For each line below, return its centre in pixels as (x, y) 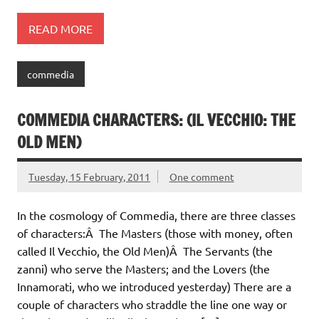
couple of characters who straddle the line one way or (152, 304)
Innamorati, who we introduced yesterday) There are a (154, 287)
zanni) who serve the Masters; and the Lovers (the (143, 269)
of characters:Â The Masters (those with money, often (155, 233)
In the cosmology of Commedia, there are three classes (156, 215)
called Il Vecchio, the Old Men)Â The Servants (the (145, 251)
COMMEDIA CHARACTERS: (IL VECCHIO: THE (156, 120)
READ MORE (61, 28)
